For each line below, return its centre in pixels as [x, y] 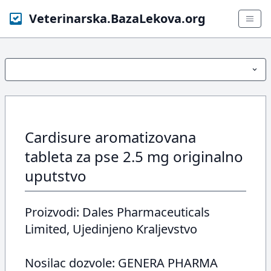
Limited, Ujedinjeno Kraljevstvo [111, 229]
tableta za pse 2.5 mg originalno [134, 156]
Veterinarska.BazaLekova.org [117, 18]
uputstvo [56, 176]
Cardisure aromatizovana [110, 137]
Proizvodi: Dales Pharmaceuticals [117, 212]
